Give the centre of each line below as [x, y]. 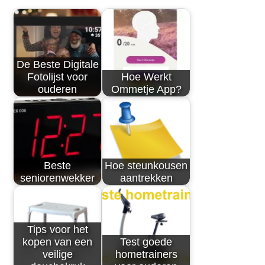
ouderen [58, 89]
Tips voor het [57, 229]
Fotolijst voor [58, 77]
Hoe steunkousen [146, 165]
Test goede [146, 242]
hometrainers [146, 254]
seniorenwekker [58, 178]
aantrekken [146, 178]
